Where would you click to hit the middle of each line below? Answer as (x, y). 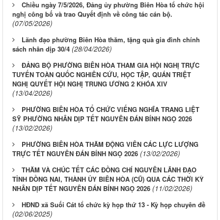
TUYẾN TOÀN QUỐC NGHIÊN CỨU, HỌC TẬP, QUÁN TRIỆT (102, 74)
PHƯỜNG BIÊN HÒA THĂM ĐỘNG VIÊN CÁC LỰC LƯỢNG (110, 144)
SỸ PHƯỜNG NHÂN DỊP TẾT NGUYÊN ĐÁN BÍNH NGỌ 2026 (102, 118)
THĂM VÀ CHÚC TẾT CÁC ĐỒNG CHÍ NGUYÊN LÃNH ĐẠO (109, 169)
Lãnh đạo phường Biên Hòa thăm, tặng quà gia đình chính (111, 39)
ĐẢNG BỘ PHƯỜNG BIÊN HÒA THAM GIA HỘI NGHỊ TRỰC (110, 65)
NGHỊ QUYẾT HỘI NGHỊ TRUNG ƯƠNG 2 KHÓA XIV (90, 83)
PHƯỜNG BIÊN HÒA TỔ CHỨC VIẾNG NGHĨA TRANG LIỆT (110, 109)
